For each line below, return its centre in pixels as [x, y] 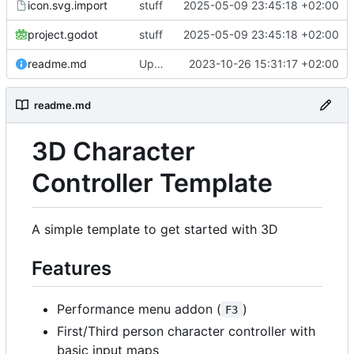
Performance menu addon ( [139, 309]
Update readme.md [158, 63]
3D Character [113, 151]
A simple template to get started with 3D [155, 229]
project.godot [63, 34]
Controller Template [152, 183]
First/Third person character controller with [186, 331]
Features [72, 268]
